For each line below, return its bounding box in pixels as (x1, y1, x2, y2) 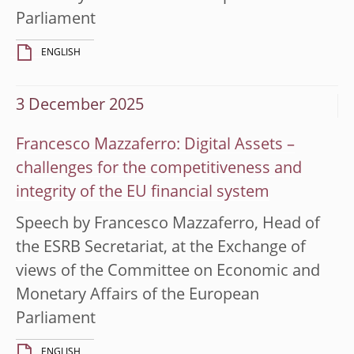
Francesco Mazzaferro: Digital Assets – (16, 137, 295, 153)
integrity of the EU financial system (16, 184, 269, 201)
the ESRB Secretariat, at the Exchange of (16, 239, 306, 256)
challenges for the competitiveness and (16, 160, 302, 177)
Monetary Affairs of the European (16, 287, 259, 303)
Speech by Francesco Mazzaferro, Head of (16, 216, 320, 232)
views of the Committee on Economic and (16, 263, 320, 280)
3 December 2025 (16, 97, 144, 114)
